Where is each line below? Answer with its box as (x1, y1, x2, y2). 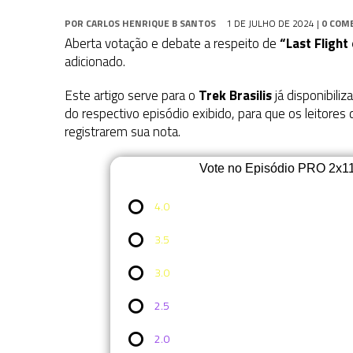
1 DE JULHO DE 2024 (226, 16, 314, 32)
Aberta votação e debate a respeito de (65, 33, 280, 54)
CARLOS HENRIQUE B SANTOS (86, 16, 216, 32)
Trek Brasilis (199, 85, 272, 106)
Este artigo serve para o (65, 85, 199, 106)
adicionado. (65, 51, 125, 72)
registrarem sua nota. (65, 121, 180, 143)
